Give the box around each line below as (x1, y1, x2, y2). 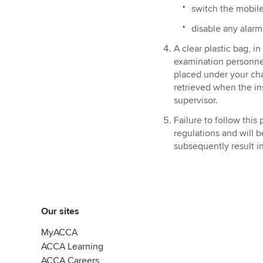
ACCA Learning (41, 241, 103, 252)
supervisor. (173, 95, 220, 106)
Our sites (41, 205, 79, 217)
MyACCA (41, 227, 77, 238)
